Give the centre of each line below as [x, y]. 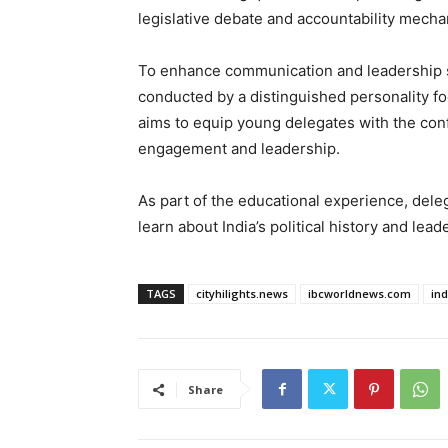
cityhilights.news [242, 294]
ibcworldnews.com [359, 294]
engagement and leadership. [239, 149]
